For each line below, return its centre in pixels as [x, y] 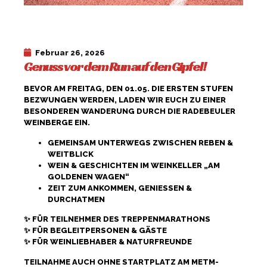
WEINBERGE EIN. [57, 123]
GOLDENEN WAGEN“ [89, 176]
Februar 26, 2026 [70, 52]
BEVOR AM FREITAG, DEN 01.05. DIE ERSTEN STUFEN [128, 89]
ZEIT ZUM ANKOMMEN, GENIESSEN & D [120, 188]
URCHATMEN [73, 199]
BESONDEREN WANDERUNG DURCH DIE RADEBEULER [130, 111]
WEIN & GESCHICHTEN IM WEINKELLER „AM [134, 165]
